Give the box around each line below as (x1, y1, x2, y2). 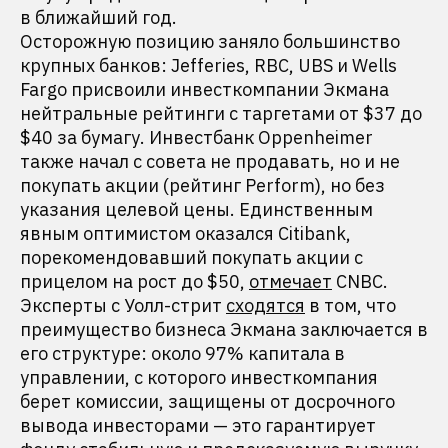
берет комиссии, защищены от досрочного (20, 390, 395, 413)
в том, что (305, 294, 396, 317)
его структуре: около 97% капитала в (20, 342, 345, 365)
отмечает (249, 270, 332, 293)
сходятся (226, 294, 305, 317)
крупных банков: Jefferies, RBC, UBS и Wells (20, 54, 397, 77)
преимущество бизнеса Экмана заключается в (20, 318, 428, 341)
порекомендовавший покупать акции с (20, 246, 363, 269)
